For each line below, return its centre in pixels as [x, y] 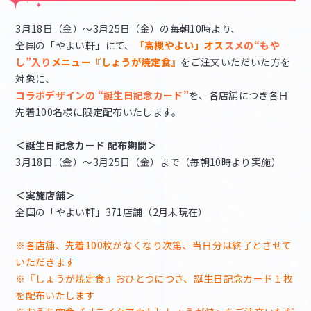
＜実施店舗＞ [45, 195]
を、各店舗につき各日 [239, 95]
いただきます [45, 262]
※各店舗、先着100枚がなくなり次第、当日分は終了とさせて [154, 245]
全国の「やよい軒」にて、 [75, 45]
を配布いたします [56, 295]
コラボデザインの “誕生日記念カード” [102, 95]
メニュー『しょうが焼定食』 [116, 62]
